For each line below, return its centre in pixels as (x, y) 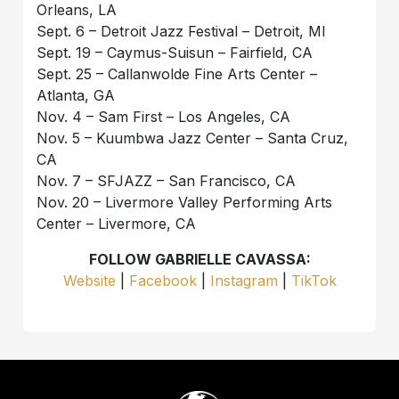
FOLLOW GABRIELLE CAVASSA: (199, 260)
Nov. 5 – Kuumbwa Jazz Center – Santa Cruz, (193, 138)
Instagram (244, 281)
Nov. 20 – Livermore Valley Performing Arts (185, 203)
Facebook (163, 281)
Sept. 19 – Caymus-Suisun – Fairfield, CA (175, 53)
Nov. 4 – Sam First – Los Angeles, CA (164, 117)
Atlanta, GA (76, 96)
